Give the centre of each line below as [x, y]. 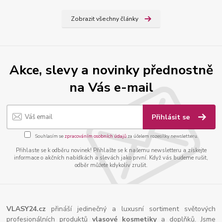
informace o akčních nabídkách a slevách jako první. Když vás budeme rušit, [111, 158]
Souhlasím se [49, 136]
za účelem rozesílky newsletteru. [162, 136]
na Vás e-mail [111, 87]
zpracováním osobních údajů [95, 136]
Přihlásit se [172, 117]
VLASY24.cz [29, 209]
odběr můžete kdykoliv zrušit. [111, 165]
